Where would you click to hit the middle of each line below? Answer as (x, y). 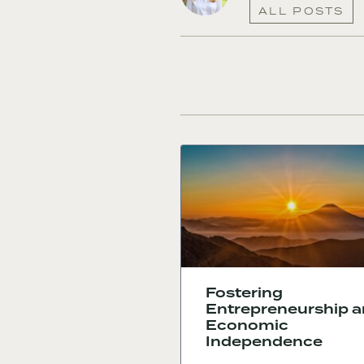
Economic (247, 326)
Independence (264, 342)
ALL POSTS (301, 11)
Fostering (244, 293)
